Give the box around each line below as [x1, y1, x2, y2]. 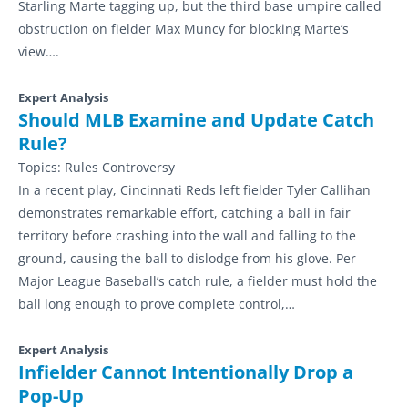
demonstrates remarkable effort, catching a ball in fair [18, 204, 351, 221]
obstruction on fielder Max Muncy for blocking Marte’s [18, 20, 349, 37]
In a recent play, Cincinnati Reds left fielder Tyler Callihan [18, 181, 371, 199]
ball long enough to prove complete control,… [18, 295, 295, 312]
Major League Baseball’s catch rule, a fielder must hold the [18, 272, 377, 290]
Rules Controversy [65, 158, 175, 176]
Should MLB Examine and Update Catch [18, 107, 374, 132]
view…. [18, 43, 59, 60]
